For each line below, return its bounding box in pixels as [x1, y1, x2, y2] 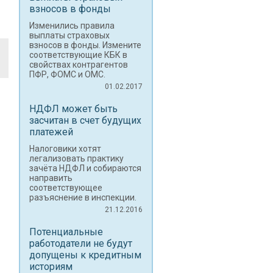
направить [29, 173, 73, 183]
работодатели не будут [29, 238, 132, 249]
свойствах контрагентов [29, 60, 128, 69]
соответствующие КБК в [29, 50, 127, 60]
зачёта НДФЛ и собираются [29, 163, 141, 173]
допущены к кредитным [29, 249, 141, 261]
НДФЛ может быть [29, 103, 118, 115]
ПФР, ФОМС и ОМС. [29, 69, 105, 79]
